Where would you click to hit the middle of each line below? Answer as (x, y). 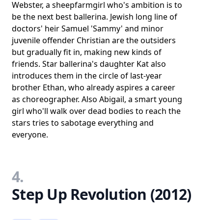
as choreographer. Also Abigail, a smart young (97, 99)
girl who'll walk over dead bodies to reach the (96, 111)
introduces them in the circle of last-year (87, 76)
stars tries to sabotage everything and (83, 123)
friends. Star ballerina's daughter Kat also (89, 64)
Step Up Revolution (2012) (102, 194)
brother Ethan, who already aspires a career (94, 87)
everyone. (30, 135)
